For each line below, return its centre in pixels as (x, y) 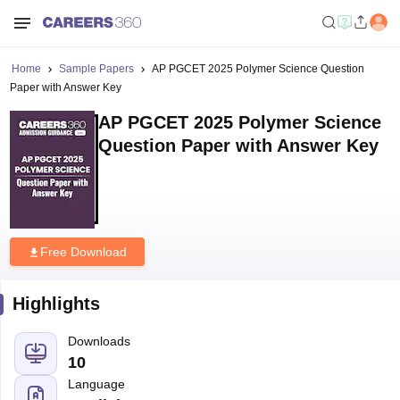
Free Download (83, 252)
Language (96, 384)
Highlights (56, 304)
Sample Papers (96, 69)
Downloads (99, 341)
